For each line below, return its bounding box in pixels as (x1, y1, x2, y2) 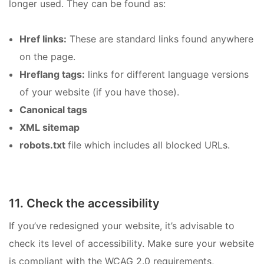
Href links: (19, 33, 67, 45)
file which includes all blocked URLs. (68, 139, 230, 151)
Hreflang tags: (19, 68, 85, 81)
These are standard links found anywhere (67, 33, 253, 45)
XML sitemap (19, 121, 80, 134)
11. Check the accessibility (9, 196, 160, 210)
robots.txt (19, 139, 68, 151)
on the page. (19, 51, 75, 63)
